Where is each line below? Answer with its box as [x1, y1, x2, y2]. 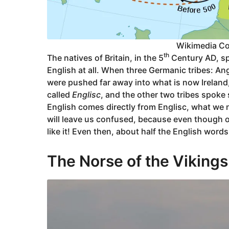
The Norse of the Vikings [47, 151, 228, 170]
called [47, 89, 72, 100]
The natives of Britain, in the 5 [47, 52, 164, 63]
